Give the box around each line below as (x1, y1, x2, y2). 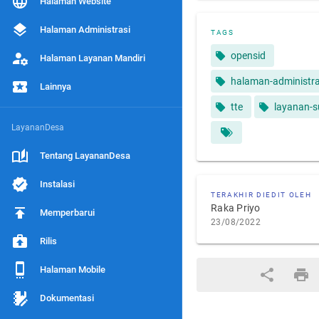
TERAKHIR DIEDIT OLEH (211, 191, 312, 199)
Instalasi (40, 179, 75, 189)
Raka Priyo (211, 202, 261, 214)
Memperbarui (40, 207, 95, 218)
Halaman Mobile (40, 264, 105, 275)
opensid (231, 50, 266, 61)
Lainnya (40, 81, 71, 92)
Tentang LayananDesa (40, 150, 130, 161)
